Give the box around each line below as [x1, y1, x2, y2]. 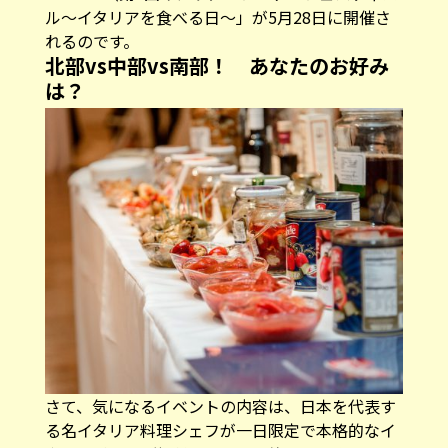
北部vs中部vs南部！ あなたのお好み [44, 50, 389, 80]
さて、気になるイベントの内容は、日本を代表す [44, 394, 396, 419]
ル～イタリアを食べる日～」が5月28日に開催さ [44, 4, 391, 29]
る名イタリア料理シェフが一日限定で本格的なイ [44, 418, 396, 443]
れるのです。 [44, 28, 139, 53]
